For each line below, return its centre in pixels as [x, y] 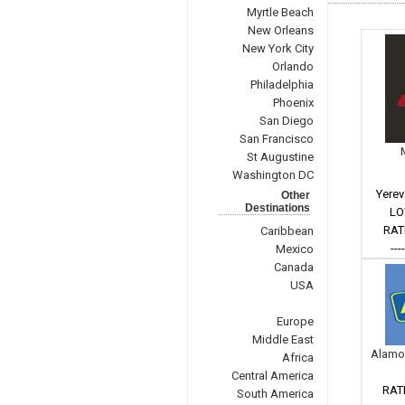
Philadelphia [282, 85]
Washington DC [273, 175]
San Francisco [276, 139]
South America [275, 394]
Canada [293, 267]
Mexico [294, 249]
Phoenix [293, 103]
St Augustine [280, 157]
